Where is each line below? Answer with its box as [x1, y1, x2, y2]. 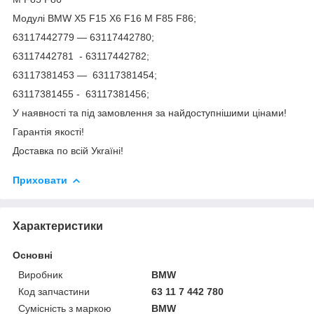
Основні [13, 249, 53, 261]
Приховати [13, 174, 67, 186]
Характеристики [13, 219, 103, 232]
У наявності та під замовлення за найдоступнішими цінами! [13, 107, 289, 118]
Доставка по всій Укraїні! [13, 144, 126, 156]
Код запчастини [18, 285, 90, 297]
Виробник [18, 268, 62, 280]
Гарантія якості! [13, 125, 84, 137]
